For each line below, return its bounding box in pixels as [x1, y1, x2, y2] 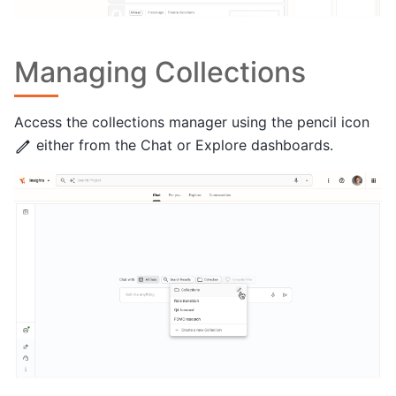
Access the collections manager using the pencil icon [14, 113, 369, 132]
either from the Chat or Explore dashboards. [32, 136, 333, 155]
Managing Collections [14, 55, 306, 90]
